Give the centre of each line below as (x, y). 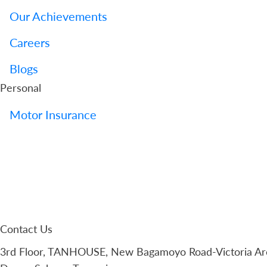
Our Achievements (58, 16)
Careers (30, 42)
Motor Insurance (53, 115)
